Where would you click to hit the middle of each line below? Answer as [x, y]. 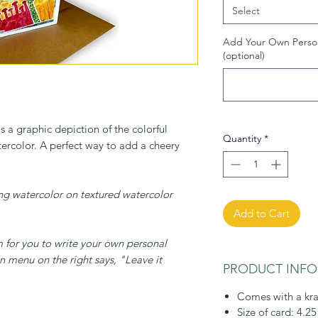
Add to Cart [262, 213]
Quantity [242, 138]
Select [246, 11]
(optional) [244, 55]
